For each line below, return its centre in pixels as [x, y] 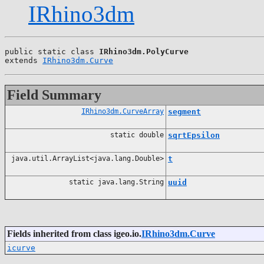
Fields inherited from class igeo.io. [74, 233]
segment [184, 111]
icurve [21, 247]
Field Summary [54, 95]
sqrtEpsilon [194, 135]
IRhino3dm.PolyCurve [144, 51]
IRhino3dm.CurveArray [123, 111]
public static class [52, 51]
